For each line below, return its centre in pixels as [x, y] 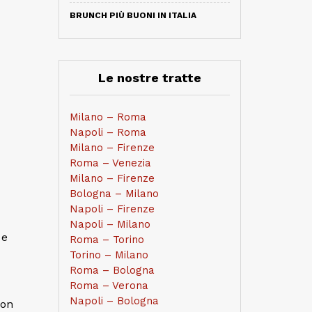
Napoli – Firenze [112, 209]
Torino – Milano [109, 255]
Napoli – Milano [110, 224]
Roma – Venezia [110, 163]
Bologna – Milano [114, 194]
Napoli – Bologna [114, 301]
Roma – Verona [109, 286]
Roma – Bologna [112, 270]
